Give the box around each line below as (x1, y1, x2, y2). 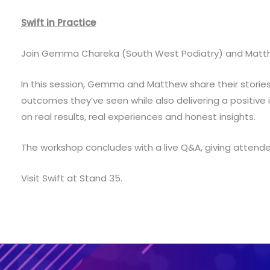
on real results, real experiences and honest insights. (21, 110, 256, 123)
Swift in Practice (21, 16, 96, 29)
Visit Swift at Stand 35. (21, 171, 122, 184)
